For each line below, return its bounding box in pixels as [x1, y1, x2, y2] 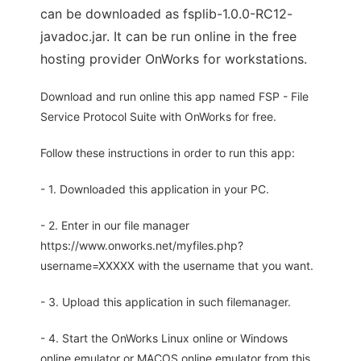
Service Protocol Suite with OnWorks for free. [40, 110, 276, 124]
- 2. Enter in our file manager [40, 218, 189, 233]
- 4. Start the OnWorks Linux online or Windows [40, 331, 288, 346]
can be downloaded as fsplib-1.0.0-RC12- [40, 6, 293, 23]
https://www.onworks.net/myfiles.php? [40, 239, 243, 253]
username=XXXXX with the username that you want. [40, 259, 313, 273]
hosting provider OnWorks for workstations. [40, 51, 307, 68]
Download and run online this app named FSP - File [40, 89, 309, 104]
